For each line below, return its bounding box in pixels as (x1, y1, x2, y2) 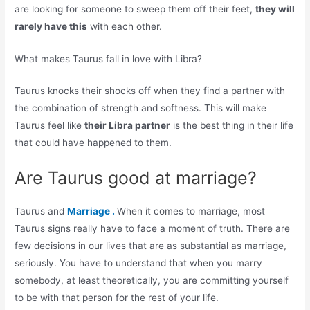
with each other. (87, 20, 163, 32)
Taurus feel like (15, 120, 85, 131)
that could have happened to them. (15, 137, 172, 149)
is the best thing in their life (170, 120, 294, 131)
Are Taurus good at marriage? (15, 167, 257, 189)
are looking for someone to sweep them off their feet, (15, 3, 256, 15)
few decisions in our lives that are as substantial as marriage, (15, 240, 287, 252)
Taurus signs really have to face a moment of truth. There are (15, 223, 291, 235)
